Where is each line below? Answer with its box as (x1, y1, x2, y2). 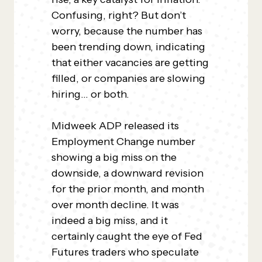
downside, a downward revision (51, 167, 204, 180)
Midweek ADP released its (51, 119, 179, 132)
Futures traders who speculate (51, 246, 199, 258)
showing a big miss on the (51, 151, 177, 164)
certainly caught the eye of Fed (51, 230, 202, 243)
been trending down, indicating (51, 40, 205, 53)
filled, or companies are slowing (51, 72, 205, 85)
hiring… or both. (51, 88, 129, 101)
